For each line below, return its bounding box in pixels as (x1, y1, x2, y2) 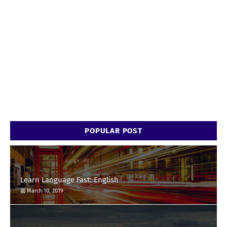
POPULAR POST (85, 126, 142, 135)
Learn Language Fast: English (20, 175, 119, 184)
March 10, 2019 (27, 187, 63, 194)
